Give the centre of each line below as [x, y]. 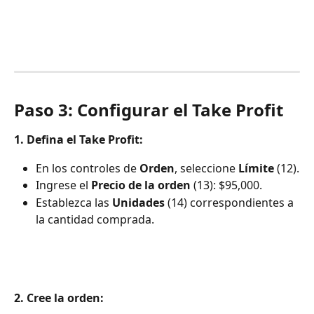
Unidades [138, 202]
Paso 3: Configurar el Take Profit [149, 110]
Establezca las [74, 202]
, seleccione [206, 168]
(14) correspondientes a [231, 202]
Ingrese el [63, 185]
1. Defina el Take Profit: [78, 140]
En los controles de [88, 168]
